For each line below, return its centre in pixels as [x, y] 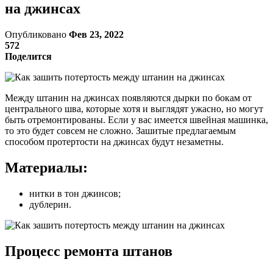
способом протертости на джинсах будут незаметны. [114, 141]
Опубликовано [37, 34]
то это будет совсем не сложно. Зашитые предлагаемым [120, 130]
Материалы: [46, 167]
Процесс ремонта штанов [89, 251]
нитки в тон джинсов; [75, 193]
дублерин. [50, 204]
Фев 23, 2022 [96, 34]
